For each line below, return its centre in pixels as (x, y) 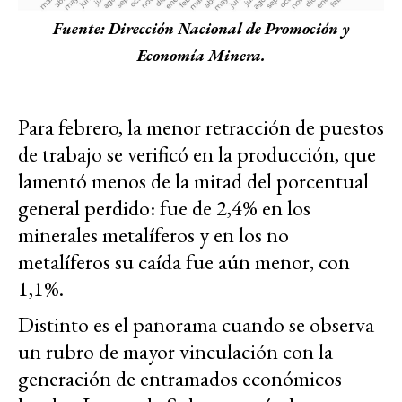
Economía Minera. (201, 55)
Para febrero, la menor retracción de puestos (201, 127)
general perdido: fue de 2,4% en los (164, 207)
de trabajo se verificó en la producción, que (197, 153)
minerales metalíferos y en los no (153, 234)
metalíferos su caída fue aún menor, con (184, 261)
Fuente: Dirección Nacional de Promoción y (201, 28)
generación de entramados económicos (180, 378)
